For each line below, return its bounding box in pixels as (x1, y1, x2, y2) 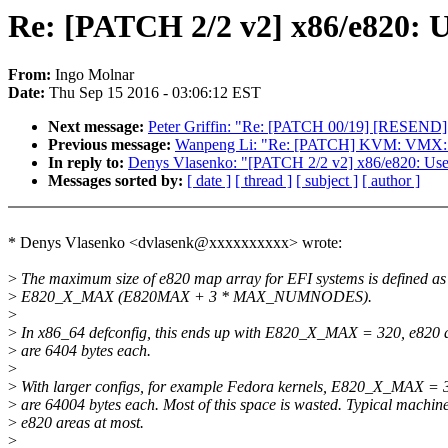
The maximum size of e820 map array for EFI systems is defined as (17, 270, 446, 288)
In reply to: (48, 154, 128, 172)
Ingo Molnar (55, 66, 134, 84)
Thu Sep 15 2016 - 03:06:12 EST (49, 84, 261, 102)
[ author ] (362, 172, 420, 190)
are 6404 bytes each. (17, 342, 151, 360)
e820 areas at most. (17, 414, 144, 432)
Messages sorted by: (48, 172, 187, 190)
